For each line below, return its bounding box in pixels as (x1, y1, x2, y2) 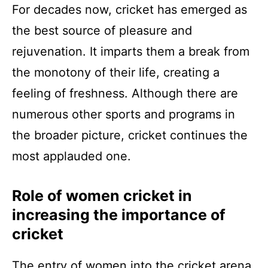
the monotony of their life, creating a (12, 65, 220, 80)
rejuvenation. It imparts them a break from (12, 44, 249, 59)
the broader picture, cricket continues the (12, 127, 248, 142)
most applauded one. (12, 148, 131, 163)
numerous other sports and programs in (12, 106, 235, 121)
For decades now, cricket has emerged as (12, 2, 247, 17)
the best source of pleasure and (12, 23, 192, 38)
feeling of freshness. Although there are (12, 86, 238, 100)
